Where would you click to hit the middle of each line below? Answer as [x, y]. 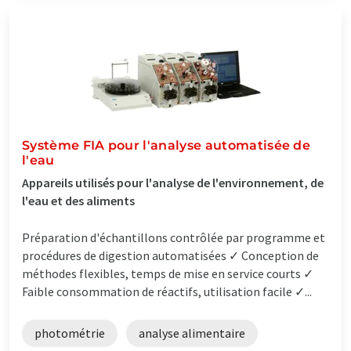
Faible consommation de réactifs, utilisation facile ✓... [167, 291]
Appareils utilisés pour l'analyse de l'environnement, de [173, 182]
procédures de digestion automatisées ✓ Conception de [170, 255]
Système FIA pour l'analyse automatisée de [166, 145]
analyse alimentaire [192, 333]
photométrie [70, 333]
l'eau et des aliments [78, 200]
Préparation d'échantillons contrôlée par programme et [174, 237]
